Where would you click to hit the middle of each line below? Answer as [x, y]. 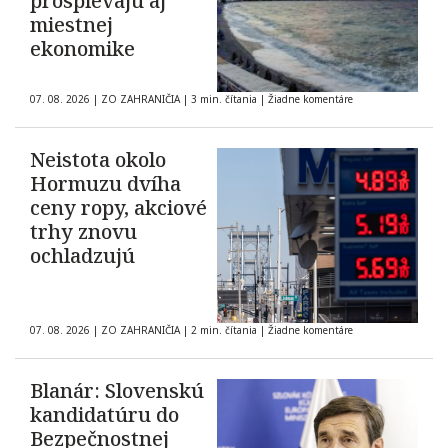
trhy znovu [83, 232]
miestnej [71, 25]
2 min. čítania [224, 330]
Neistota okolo [98, 160]
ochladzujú [82, 256]
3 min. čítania [224, 99]
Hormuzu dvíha [105, 184]
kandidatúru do [104, 415]
